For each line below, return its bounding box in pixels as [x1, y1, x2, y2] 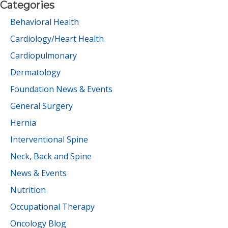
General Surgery [10, 100, 73, 111]
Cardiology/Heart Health [10, 33, 104, 44]
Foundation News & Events [10, 83, 112, 95]
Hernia [10, 117, 36, 128]
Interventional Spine [10, 134, 88, 145]
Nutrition [10, 184, 46, 195]
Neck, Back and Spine [10, 151, 92, 162]
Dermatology [10, 67, 61, 78]
